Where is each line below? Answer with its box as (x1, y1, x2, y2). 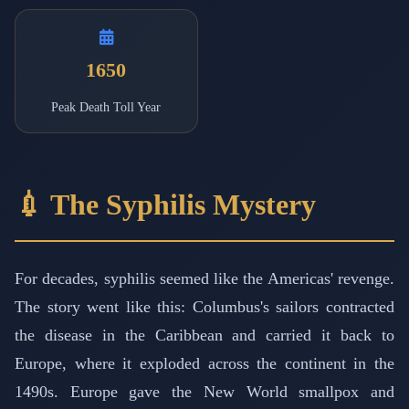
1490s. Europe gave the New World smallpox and (15, 382, 394, 401)
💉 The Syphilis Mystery (15, 187, 316, 221)
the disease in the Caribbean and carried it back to (15, 325, 394, 344)
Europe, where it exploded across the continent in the (15, 353, 394, 372)
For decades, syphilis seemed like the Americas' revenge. (15, 268, 394, 288)
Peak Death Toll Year (51, 99, 162, 114)
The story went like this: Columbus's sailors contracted (15, 297, 394, 316)
